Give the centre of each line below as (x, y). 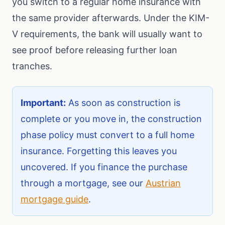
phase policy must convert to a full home (107, 135)
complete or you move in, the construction (111, 119)
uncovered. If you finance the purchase (104, 167)
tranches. (32, 66)
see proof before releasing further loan (95, 50)
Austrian (163, 183)
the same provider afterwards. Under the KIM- (111, 18)
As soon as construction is (123, 103)
